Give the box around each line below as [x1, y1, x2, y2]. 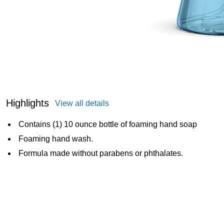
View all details [55, 98, 109, 107]
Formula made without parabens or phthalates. [18, 148, 183, 157]
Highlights [6, 97, 49, 108]
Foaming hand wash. [18, 134, 93, 143]
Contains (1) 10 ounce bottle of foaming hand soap [18, 119, 197, 128]
